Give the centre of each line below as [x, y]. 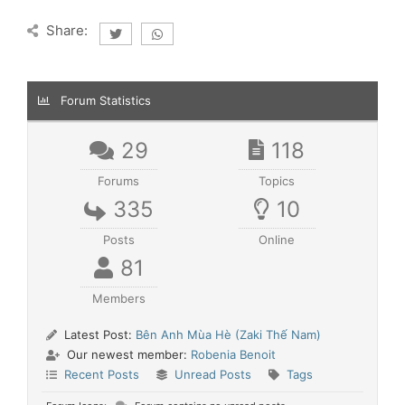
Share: [67, 30]
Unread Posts [213, 374]
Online [277, 240]
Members [118, 298]
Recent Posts [102, 374]
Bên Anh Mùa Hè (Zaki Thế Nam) [228, 334]
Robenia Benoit [233, 354]
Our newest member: [127, 354]
